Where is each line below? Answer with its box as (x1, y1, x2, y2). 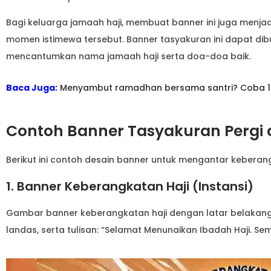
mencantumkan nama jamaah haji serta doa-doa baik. (6, 50, 251, 62)
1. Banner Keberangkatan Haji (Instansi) (6, 177, 253, 195)
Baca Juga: (6, 81, 57, 94)
